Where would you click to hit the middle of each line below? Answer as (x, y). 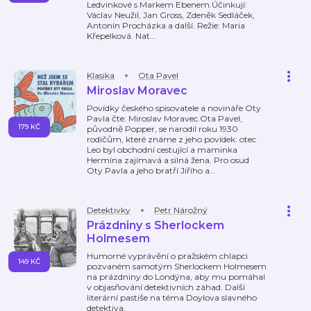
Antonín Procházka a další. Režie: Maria (166, 25)
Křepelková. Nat (118, 36)
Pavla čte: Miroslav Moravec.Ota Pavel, (165, 118)
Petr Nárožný (181, 210)
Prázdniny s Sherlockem (155, 225)
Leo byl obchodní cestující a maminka (162, 150)
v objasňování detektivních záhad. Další (166, 287)
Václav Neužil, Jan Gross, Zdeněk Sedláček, (171, 15)
